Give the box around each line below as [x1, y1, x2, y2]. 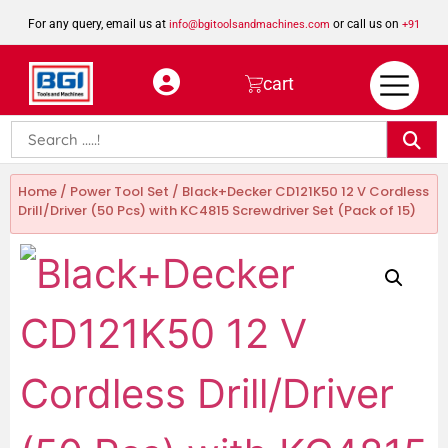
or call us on [330, 17, 402, 31]
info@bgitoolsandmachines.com [169, 18, 330, 31]
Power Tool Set [70, 182, 169, 201]
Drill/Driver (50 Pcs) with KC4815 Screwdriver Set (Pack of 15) [18, 201, 416, 220]
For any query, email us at [28, 17, 169, 31]
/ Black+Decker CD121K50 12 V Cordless [169, 182, 429, 201]
